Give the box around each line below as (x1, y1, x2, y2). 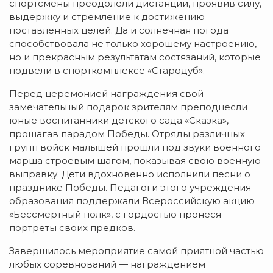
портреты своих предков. (9, 221, 135, 233)
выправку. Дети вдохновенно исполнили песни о (9, 168, 250, 180)
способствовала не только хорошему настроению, (9, 37, 257, 49)
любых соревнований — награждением (9, 258, 205, 270)
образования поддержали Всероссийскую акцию (9, 194, 255, 207)
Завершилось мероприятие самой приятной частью (9, 244, 264, 257)
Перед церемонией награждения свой (9, 87, 204, 99)
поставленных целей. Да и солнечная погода (9, 24, 229, 36)
